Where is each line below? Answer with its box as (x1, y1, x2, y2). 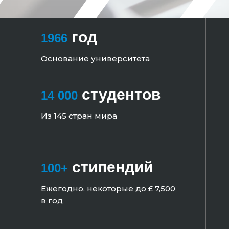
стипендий (67, 158, 153, 176)
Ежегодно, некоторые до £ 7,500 (40, 184, 175, 194)
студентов (77, 86, 161, 103)
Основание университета (40, 54, 150, 64)
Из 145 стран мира (40, 111, 117, 121)
